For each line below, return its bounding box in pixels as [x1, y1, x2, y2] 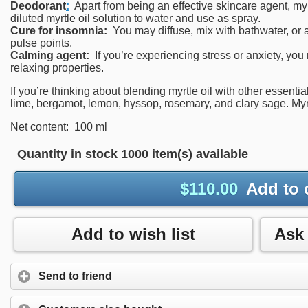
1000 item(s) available [121, 147, 248, 162]
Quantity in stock [17, 147, 118, 162]
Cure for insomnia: [10, 25, 107, 37]
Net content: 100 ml [10, 121, 107, 133]
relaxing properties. [10, 62, 104, 74]
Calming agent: [10, 49, 89, 62]
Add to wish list [71, 225, 195, 244]
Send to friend [38, 270, 112, 283]
